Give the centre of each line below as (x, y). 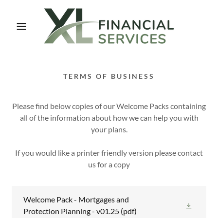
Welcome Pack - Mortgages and (76, 199)
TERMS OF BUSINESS (109, 76)
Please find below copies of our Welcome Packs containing (109, 106)
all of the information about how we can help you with (109, 118)
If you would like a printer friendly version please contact (109, 153)
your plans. (109, 129)
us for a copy (109, 164)
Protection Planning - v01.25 (71, 211)
